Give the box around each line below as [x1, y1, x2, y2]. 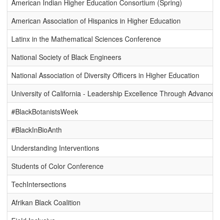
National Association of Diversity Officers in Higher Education [11, 70, 199, 81]
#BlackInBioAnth [11, 125, 62, 135]
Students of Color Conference [11, 161, 104, 171]
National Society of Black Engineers [11, 52, 121, 62]
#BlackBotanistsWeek [11, 107, 78, 117]
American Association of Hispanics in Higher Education [11, 16, 181, 26]
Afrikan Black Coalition [11, 197, 81, 208]
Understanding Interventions [11, 143, 99, 153]
